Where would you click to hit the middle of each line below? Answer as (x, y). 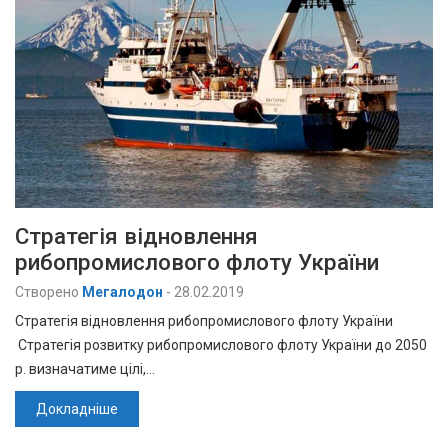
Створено (47, 292)
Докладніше (77, 409)
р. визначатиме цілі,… (85, 369)
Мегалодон (122, 292)
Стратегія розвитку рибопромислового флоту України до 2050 (221, 345)
